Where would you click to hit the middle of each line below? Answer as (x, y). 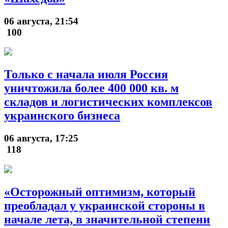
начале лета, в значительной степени (107, 219)
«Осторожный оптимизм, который (100, 192)
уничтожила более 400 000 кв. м (91, 88)
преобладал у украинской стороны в (105, 205)
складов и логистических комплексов (108, 102)
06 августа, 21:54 (41, 21)
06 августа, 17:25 (41, 138)
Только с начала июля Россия (86, 75)
